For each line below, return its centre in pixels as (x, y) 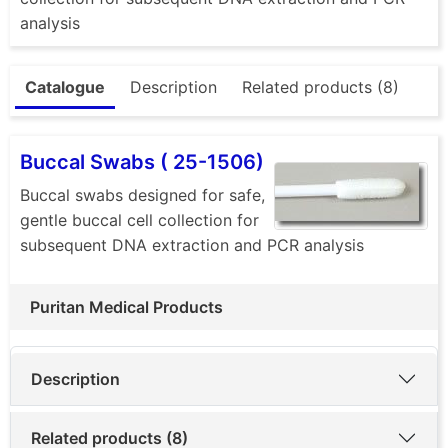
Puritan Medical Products (126, 306)
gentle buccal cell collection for (139, 219)
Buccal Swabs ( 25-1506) (142, 161)
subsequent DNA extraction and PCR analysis (192, 244)
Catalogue (65, 86)
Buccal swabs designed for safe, (142, 194)
